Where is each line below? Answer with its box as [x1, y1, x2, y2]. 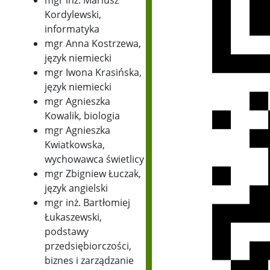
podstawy [44, 225, 89, 239]
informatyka [44, 22, 99, 36]
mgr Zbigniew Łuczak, [44, 167, 141, 181]
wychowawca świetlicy [44, 152, 144, 166]
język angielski [44, 181, 108, 195]
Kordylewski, [44, 8, 101, 22]
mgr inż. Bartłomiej [44, 196, 130, 210]
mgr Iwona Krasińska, [44, 66, 142, 80]
